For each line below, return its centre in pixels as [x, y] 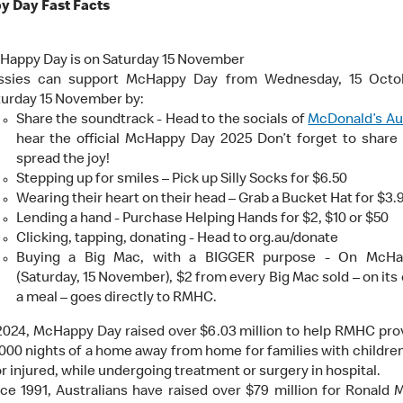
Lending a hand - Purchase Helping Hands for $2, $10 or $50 [202, 220]
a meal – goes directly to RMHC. [116, 299]
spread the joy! [63, 161]
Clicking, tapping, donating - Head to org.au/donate [177, 240]
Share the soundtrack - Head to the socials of [162, 121]
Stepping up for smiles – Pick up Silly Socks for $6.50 [181, 180]
